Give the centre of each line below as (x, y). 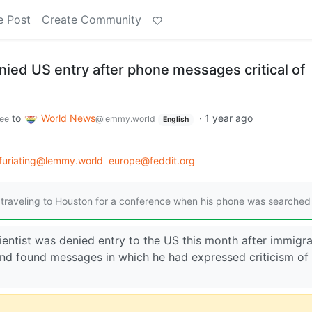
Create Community (92, 19)
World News (68, 118)
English (175, 119)
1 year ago (228, 118)
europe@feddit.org (152, 160)
